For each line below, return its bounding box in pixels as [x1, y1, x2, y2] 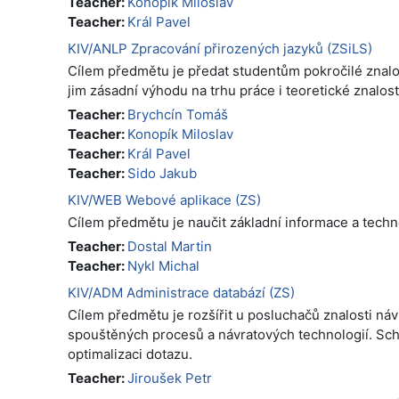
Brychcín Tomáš [127, 106, 228, 123]
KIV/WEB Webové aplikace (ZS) [68, 191, 261, 208]
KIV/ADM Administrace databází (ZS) [68, 284, 295, 301]
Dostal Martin [127, 238, 212, 255]
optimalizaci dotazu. [68, 346, 192, 362]
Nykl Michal [127, 257, 199, 274]
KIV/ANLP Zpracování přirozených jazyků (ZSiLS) [68, 40, 372, 57]
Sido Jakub [127, 165, 197, 182]
